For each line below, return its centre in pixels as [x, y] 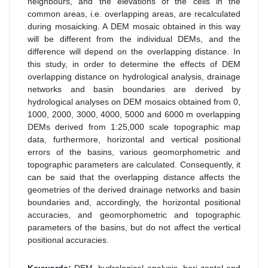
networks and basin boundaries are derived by [134, 89]
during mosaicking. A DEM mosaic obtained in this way [134, 26]
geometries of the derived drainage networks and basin [134, 189]
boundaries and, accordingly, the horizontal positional [134, 202]
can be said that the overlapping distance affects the [134, 177]
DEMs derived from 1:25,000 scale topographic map [134, 127]
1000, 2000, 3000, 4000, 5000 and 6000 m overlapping [134, 114]
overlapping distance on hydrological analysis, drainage [134, 76]
